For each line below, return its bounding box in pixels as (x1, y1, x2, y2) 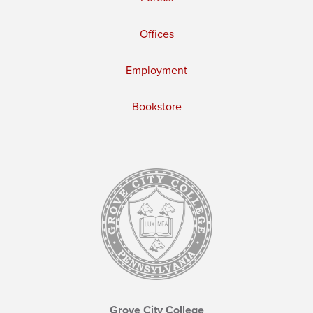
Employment (126, 63, 187, 78)
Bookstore (131, 99, 182, 114)
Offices (139, 27, 174, 41)
